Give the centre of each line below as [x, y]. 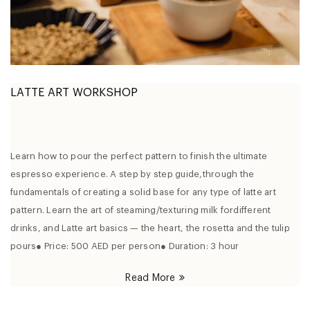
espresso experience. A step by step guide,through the [133, 174]
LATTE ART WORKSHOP [74, 92]
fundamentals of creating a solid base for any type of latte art [143, 192]
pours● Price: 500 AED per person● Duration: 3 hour [125, 246]
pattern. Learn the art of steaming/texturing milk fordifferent [141, 210]
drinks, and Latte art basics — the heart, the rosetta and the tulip [150, 228]
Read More [151, 277]
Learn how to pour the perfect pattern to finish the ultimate [139, 156]
